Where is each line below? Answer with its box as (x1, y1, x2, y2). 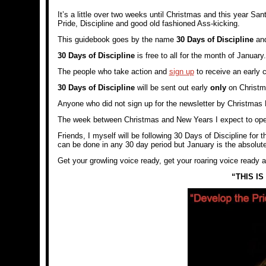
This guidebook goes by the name (57, 35, 176, 44)
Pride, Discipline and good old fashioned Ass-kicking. (57, 19, 240, 28)
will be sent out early (134, 83, 210, 92)
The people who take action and (57, 67, 169, 76)
